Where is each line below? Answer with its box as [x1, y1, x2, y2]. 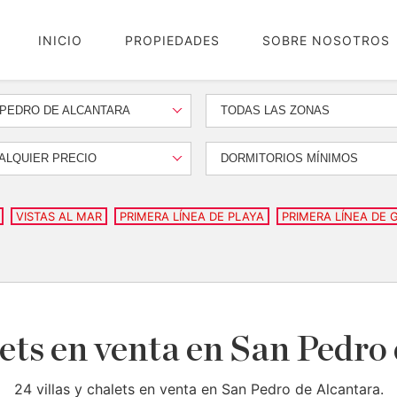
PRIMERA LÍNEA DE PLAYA [120, 209, 264, 223]
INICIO [38, 32, 82, 48]
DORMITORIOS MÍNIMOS [221, 152, 358, 165]
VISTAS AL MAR [16, 209, 102, 223]
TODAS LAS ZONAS [221, 104, 330, 117]
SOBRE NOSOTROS [262, 32, 390, 48]
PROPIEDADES [125, 32, 220, 48]
